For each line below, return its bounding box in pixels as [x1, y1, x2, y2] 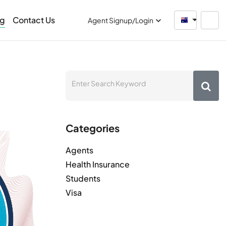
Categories [66, 122, 120, 134]
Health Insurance [66, 159, 130, 169]
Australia [190, 15, 219, 24]
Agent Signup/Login [88, 16, 153, 25]
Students [66, 173, 100, 184]
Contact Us [12, 15, 55, 25]
